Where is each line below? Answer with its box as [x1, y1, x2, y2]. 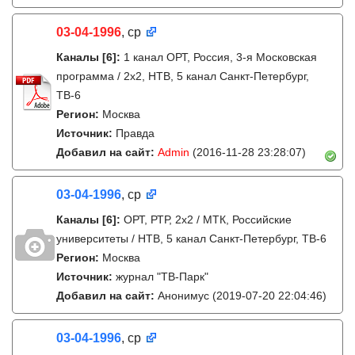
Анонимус [158, 289, 212, 302]
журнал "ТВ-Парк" [116, 270, 208, 283]
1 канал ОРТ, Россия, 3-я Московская [124, 51, 317, 63]
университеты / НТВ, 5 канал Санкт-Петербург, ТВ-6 [56, 232, 326, 245]
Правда [116, 127, 155, 139]
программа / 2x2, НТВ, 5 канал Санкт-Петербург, [56, 70, 309, 82]
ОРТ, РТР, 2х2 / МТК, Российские [124, 213, 292, 226]
